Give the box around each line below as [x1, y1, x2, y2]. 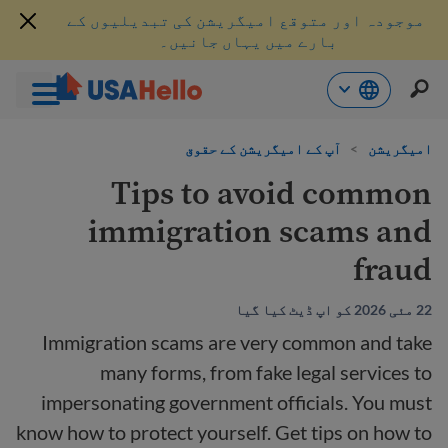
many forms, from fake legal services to [100, 360, 432, 384]
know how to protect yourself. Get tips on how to [16, 420, 432, 444]
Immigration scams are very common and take [42, 330, 432, 354]
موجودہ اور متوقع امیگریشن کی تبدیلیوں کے [67, 10, 425, 29]
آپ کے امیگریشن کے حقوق [185, 140, 341, 157]
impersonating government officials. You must [41, 390, 432, 414]
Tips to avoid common [111, 171, 432, 215]
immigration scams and [88, 209, 432, 253]
